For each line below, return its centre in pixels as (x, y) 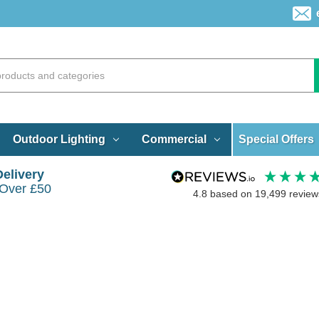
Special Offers (277, 139)
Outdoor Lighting (59, 139)
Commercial (174, 139)
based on (232, 194)
